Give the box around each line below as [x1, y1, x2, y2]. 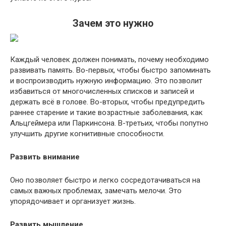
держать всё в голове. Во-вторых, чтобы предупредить [10, 97, 205, 106]
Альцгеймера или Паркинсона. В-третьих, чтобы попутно [10, 119, 208, 128]
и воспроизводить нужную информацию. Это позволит [10, 76, 202, 85]
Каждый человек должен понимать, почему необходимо [10, 55, 209, 64]
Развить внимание [10, 152, 80, 161]
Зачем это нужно [73, 18, 153, 30]
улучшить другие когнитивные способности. [10, 129, 164, 138]
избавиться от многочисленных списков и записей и [10, 87, 194, 96]
